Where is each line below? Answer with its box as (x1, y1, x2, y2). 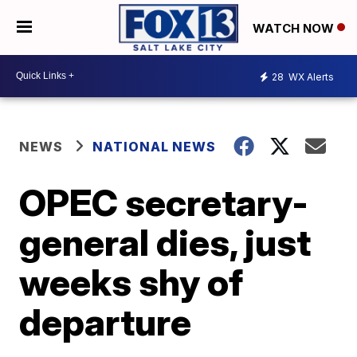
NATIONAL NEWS (92, 138, 217, 155)
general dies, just (19, 219, 312, 265)
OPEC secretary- (19, 179, 309, 225)
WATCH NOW (253, 20, 337, 36)
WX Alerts (286, 71, 334, 84)
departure (19, 299, 192, 344)
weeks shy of (19, 259, 244, 304)
